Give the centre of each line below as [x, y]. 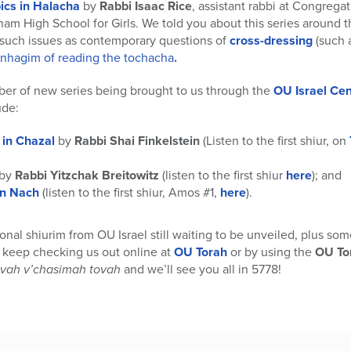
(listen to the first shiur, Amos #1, [130, 192]
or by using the [271, 252]
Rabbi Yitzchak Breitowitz [87, 175]
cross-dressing [271, 40]
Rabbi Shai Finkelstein [137, 141]
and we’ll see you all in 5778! [201, 269]
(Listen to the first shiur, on [275, 141]
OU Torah [201, 252]
